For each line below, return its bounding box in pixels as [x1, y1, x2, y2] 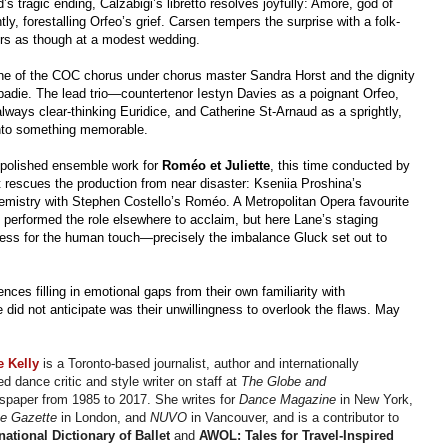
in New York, [336, 392, 414, 408]
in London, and [57, 410, 151, 426]
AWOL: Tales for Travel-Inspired [199, 428, 395, 444]
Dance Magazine [239, 392, 337, 408]
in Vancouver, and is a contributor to [191, 410, 400, 426]
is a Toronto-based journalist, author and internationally [39, 356, 360, 372]
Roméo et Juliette [162, 158, 270, 174]
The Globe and [241, 374, 327, 390]
